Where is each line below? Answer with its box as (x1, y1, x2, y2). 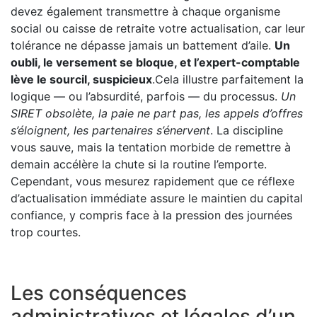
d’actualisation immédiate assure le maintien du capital (11, 191, 303, 206)
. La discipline (210, 123, 283, 138)
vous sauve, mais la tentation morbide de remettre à (11, 140, 291, 155)
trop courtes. (11, 225, 81, 240)
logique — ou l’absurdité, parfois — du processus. (11, 89, 281, 104)
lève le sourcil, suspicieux (11, 72, 152, 87)
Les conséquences (11, 281, 187, 306)
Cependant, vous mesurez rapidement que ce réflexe (11, 174, 294, 189)
